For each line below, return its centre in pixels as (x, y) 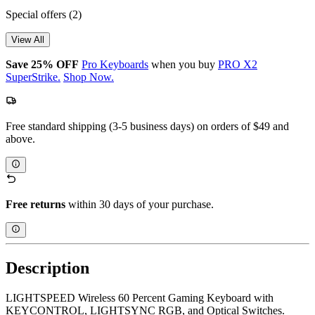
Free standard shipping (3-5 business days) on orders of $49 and (147, 127)
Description (47, 268)
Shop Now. (89, 77)
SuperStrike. (33, 77)
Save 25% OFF (42, 65)
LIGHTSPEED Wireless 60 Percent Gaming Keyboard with (140, 297)
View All (28, 40)
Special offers (37, 15)
